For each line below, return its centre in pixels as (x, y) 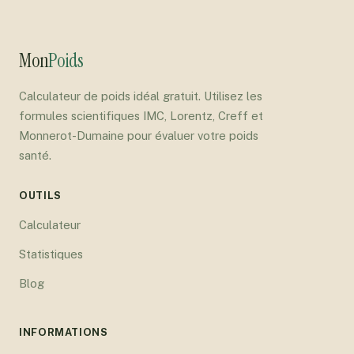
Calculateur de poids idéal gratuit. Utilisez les (141, 96)
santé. (35, 155)
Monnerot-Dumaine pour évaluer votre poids (139, 135)
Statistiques (51, 254)
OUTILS (40, 195)
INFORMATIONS (64, 332)
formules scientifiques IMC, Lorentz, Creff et (141, 115)
